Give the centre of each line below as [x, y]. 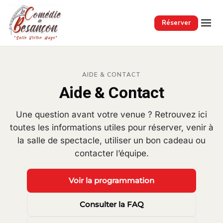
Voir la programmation [111, 180]
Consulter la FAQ [111, 204]
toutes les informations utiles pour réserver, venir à [111, 127]
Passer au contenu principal [65, 23]
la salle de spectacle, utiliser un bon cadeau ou [111, 140]
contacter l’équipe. [111, 153]
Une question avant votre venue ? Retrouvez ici [111, 114]
